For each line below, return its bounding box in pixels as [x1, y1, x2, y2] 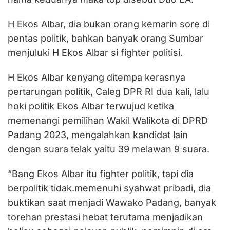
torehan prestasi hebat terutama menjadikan [8, 212, 203, 222]
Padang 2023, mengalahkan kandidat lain [8, 129, 188, 140]
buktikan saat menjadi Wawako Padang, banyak [8, 197, 216, 208]
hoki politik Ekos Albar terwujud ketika [8, 101, 174, 111]
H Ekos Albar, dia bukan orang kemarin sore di [8, 18, 210, 29]
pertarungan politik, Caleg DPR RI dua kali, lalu [8, 86, 209, 97]
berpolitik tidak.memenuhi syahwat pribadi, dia [8, 183, 211, 194]
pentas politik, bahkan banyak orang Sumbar [8, 33, 203, 44]
